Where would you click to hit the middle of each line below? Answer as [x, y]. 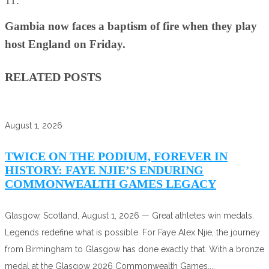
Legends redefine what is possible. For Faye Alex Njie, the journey [132, 232]
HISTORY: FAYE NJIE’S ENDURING [104, 170]
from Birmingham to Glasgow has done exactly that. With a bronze [134, 249]
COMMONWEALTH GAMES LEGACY [110, 184]
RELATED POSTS [53, 77]
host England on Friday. [65, 44]
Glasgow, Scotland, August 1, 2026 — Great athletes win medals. [129, 215]
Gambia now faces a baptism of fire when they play [131, 26]
